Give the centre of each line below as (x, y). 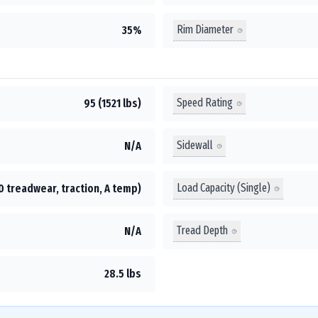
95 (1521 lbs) (113, 103)
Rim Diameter (205, 29)
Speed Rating (205, 103)
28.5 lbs (123, 273)
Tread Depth (202, 230)
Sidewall (195, 145)
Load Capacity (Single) (224, 188)
